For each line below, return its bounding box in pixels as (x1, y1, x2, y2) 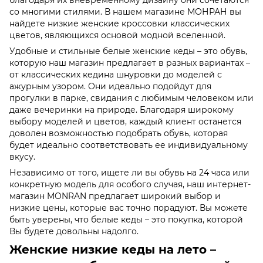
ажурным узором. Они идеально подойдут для (9, 80, 211, 92)
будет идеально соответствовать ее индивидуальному (9, 139, 248, 150)
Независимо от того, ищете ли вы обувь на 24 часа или (9, 167, 249, 178)
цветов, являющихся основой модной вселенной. (9, 29, 225, 41)
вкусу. (9, 151, 35, 162)
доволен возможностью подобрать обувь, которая (9, 127, 228, 139)
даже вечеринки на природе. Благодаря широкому (9, 104, 234, 115)
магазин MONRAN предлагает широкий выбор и (9, 190, 221, 201)
